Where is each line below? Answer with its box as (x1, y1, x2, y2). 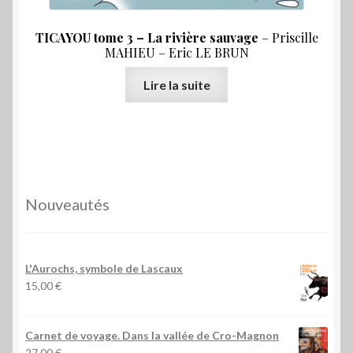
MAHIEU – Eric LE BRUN (104, 44, 249, 61)
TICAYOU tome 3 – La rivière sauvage (35, 29, 258, 46)
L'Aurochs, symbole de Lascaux (25, 261, 183, 275)
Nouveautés (25, 195, 110, 214)
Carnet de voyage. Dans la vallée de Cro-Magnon (25, 328, 279, 342)
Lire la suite (143, 76, 210, 92)
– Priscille (258, 29, 318, 46)
